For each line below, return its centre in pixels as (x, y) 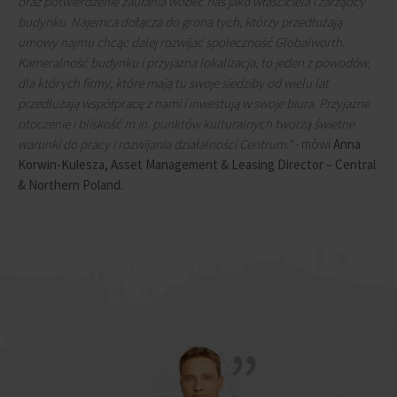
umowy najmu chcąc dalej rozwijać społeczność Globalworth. (181, 42)
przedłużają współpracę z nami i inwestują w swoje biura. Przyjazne (194, 103)
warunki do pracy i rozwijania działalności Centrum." (155, 144)
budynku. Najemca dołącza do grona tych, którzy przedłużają (180, 22)
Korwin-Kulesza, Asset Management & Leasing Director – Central (197, 164)
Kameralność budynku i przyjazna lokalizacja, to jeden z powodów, (194, 62)
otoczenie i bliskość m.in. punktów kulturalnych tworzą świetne (186, 124)
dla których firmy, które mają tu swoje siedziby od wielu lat (173, 83)
